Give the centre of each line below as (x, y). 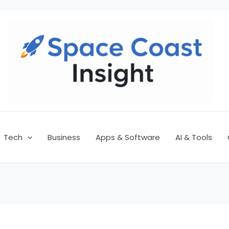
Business (64, 137)
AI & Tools (193, 137)
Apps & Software (128, 137)
